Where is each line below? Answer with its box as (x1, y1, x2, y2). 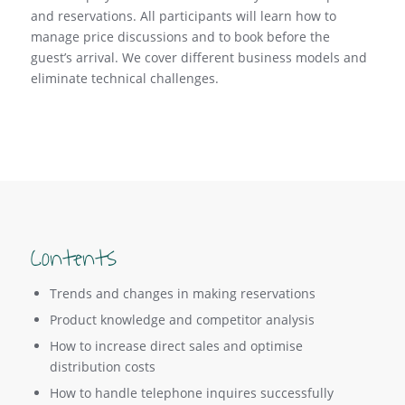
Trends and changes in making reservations (49, 284, 316, 302)
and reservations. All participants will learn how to (30, 6, 336, 24)
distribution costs (49, 357, 155, 375)
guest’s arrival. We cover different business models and (30, 48, 367, 66)
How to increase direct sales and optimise (49, 336, 303, 354)
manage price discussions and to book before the (30, 27, 330, 45)
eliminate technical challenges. (30, 69, 219, 87)
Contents (30, 235, 117, 279)
